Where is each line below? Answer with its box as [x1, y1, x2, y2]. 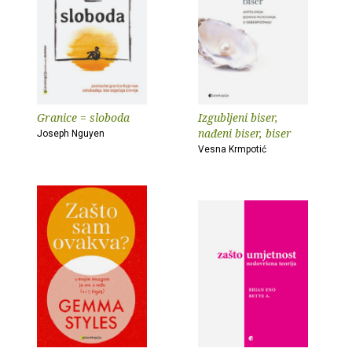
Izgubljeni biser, [198, 110, 278, 125]
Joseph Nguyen [37, 128, 104, 139]
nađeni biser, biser [198, 126, 291, 141]
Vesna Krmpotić [198, 144, 266, 155]
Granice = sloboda [37, 110, 130, 125]
